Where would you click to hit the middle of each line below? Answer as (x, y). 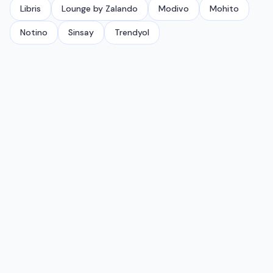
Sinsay (81, 32)
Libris (30, 9)
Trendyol (132, 32)
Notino (34, 32)
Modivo (174, 9)
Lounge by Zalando (100, 9)
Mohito (224, 9)
